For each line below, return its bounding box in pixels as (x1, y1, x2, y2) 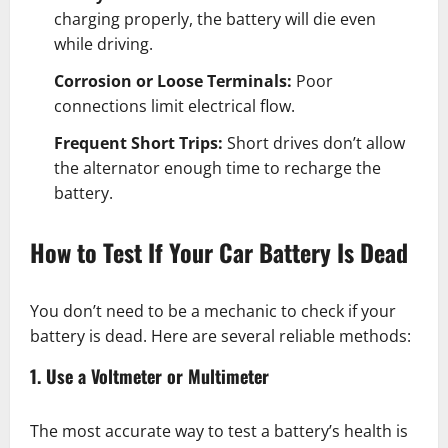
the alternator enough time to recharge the (54, 157, 381, 180)
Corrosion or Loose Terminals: (54, 70, 292, 93)
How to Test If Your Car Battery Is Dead (30, 234, 408, 271)
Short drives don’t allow (223, 132, 405, 155)
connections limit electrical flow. (54, 95, 295, 118)
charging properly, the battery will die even (54, 8, 376, 31)
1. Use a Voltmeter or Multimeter (30, 363, 269, 390)
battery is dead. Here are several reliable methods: (30, 325, 411, 348)
